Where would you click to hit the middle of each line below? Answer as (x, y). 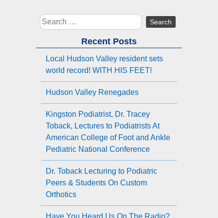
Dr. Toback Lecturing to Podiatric (101, 171)
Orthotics (61, 194)
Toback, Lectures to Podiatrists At (103, 126)
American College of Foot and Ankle (108, 137)
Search (52, 19)
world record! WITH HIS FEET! (99, 70)
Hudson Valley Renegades (92, 92)
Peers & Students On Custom (96, 182)
